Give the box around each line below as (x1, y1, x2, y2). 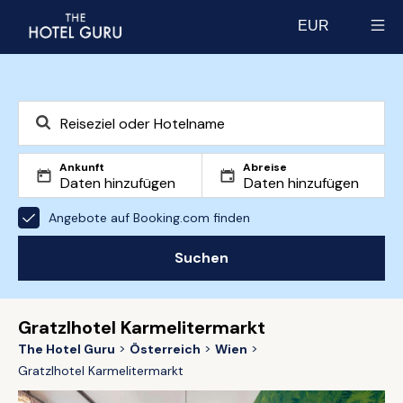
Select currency (297, 32, 401, 51)
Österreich (130, 341, 201, 357)
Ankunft (59, 160, 104, 175)
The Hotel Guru (18, 341, 115, 357)
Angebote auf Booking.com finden (49, 209, 250, 226)
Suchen (175, 248, 228, 267)
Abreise (243, 160, 287, 175)
